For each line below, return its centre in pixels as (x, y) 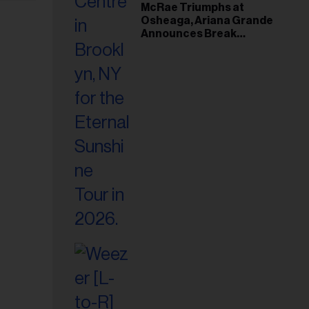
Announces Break (189, 34)
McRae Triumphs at (192, 8)
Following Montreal (191, 47)
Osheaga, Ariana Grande (207, 21)
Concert (163, 60)
